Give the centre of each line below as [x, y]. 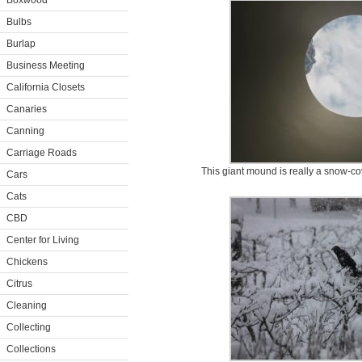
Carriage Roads [42, 153]
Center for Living [43, 240]
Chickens [27, 262]
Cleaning [27, 305]
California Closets [46, 87]
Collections [31, 349]
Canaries [27, 109]
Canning [25, 131]
